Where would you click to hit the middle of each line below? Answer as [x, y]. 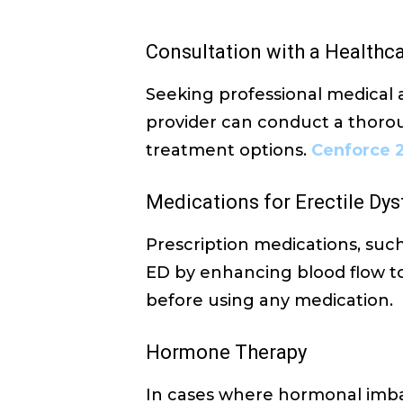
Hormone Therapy [226, 352]
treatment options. [228, 150]
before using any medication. [269, 300]
